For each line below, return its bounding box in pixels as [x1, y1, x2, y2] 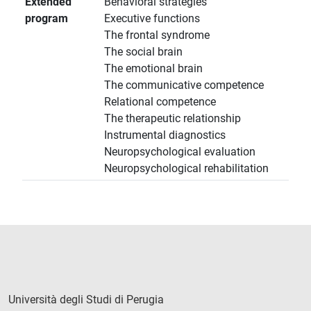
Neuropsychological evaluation [104, 145, 255, 159]
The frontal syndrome [104, 28, 210, 42]
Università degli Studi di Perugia [8, 293, 164, 307]
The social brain [104, 45, 183, 59]
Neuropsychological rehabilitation [104, 162, 269, 176]
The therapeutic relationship [104, 112, 241, 126]
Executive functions [104, 12, 200, 26]
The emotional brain [104, 62, 203, 76]
